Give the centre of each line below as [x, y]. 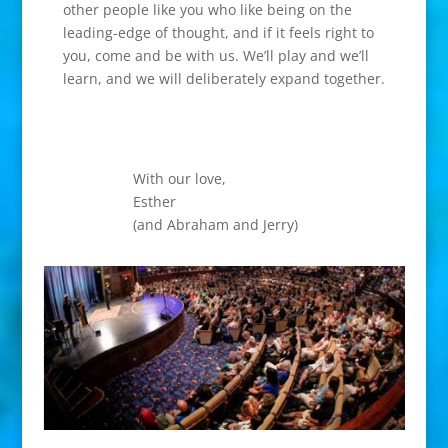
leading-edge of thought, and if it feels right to [218, 32]
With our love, [179, 178]
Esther [154, 201]
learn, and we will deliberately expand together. [223, 78]
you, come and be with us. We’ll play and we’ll [215, 55]
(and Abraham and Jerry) [215, 224]
